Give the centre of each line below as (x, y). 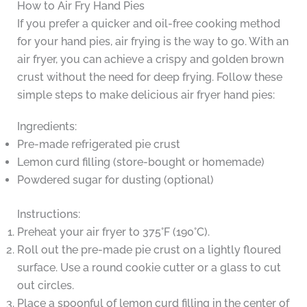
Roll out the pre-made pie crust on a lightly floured (149, 249)
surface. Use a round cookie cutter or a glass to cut (149, 267)
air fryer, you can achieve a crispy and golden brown (150, 59)
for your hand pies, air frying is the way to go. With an (152, 41)
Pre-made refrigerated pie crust (98, 144)
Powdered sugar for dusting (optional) (115, 180)
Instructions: (48, 214)
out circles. (45, 285)
